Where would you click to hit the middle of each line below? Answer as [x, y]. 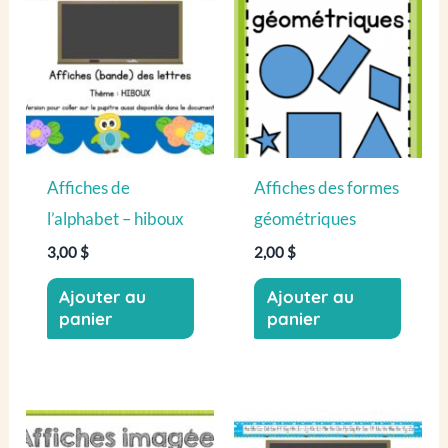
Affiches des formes [327, 188]
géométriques [305, 219]
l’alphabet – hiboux [115, 219]
